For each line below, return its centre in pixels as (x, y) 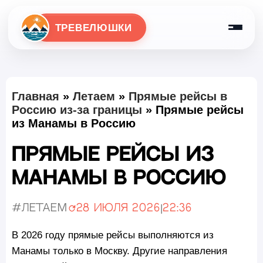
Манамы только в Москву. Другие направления (119, 250)
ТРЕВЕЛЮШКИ (93, 28)
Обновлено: (103, 213)
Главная (36, 96)
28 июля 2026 (118, 208)
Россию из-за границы (77, 109)
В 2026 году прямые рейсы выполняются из (113, 235)
